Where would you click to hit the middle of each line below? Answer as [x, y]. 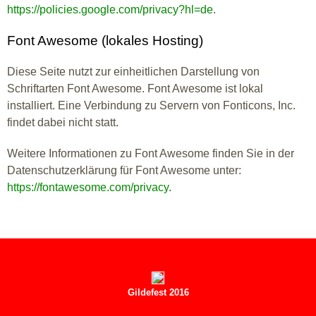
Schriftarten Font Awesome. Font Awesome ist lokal [135, 89]
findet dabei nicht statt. [63, 122]
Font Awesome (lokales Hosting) [105, 41]
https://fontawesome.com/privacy [88, 187]
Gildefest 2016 [158, 292]
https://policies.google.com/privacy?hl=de [110, 10]
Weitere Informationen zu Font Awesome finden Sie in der [151, 153]
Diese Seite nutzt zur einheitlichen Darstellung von [133, 72]
